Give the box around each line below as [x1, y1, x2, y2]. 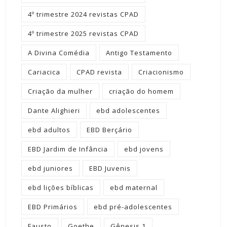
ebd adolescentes [96, 106, 160, 116]
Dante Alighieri [28, 106, 80, 116]
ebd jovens [124, 144, 164, 154]
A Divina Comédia [28, 48, 90, 58]
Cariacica [28, 67, 60, 77]
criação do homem [109, 87, 174, 96]
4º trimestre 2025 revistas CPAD [28, 29, 139, 39]
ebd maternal [110, 183, 158, 193]
